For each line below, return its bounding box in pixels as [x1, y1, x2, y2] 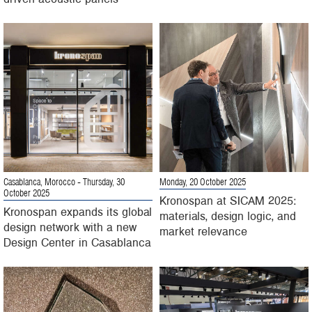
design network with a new [3, 219, 136, 235]
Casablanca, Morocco [3, 178, 75, 187]
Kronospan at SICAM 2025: [159, 192, 296, 208]
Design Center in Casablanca [3, 234, 151, 250]
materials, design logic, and [159, 208, 296, 224]
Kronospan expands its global [3, 203, 152, 219]
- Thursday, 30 [75, 178, 125, 187]
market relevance [159, 223, 247, 239]
